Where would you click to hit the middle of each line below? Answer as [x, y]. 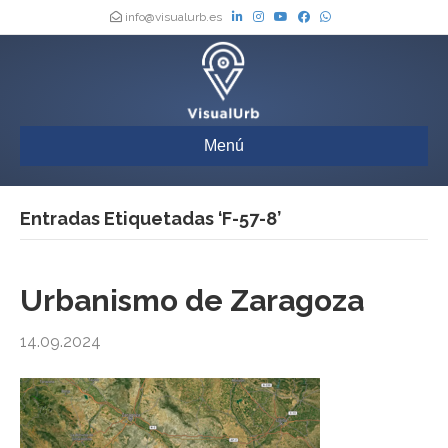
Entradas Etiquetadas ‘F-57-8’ [150, 219]
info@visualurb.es [173, 17]
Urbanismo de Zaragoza [192, 301]
